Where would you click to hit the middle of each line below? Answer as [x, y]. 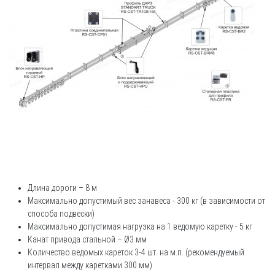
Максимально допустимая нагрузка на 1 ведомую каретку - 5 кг [140, 227]
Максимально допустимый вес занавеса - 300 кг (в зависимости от [146, 201]
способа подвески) [61, 214]
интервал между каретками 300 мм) [90, 265]
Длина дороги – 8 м [62, 188]
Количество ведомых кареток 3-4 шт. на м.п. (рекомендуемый [136, 252]
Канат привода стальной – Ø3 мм [87, 239]
